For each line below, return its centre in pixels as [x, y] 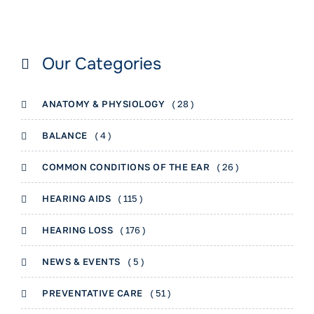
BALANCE [65, 135]
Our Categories [102, 64]
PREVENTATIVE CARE [93, 293]
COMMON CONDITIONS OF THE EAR [126, 167]
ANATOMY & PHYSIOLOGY [103, 104]
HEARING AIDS [76, 198]
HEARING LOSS [77, 230]
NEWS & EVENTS [81, 261]
